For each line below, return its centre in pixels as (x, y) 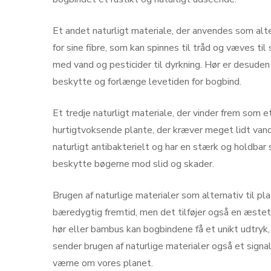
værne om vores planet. (103, 263)
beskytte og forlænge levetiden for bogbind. (147, 81)
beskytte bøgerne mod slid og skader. (133, 164)
